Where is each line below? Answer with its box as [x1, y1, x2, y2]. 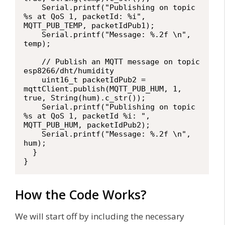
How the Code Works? [15, 186, 147, 203]
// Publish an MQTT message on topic [24, 57, 42, 66]
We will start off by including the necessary [15, 210, 184, 222]
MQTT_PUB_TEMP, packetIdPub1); [24, 21, 155, 30]
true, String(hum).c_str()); [24, 93, 146, 102]
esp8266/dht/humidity [24, 66, 114, 75]
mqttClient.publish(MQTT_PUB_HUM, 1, [24, 84, 182, 93]
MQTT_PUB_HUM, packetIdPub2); [24, 120, 150, 130]
